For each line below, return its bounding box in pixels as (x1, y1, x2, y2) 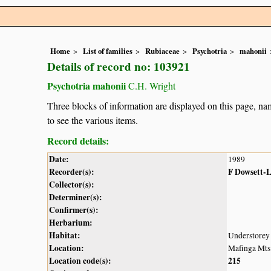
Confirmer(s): (49, 203, 99, 216)
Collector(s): (49, 178, 94, 191)
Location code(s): (49, 254, 111, 267)
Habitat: (49, 229, 80, 241)
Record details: (47, 133, 109, 148)
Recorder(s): (49, 165, 94, 178)
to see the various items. (47, 113, 138, 126)
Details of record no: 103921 (47, 58, 190, 76)
